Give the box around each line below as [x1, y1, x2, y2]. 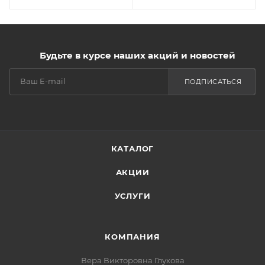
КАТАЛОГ [111, 143, 154, 153]
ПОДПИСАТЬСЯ [184, 77, 241, 86]
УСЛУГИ [114, 190, 151, 201]
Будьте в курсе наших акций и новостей [39, 49, 235, 61]
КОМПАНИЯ [105, 231, 160, 241]
